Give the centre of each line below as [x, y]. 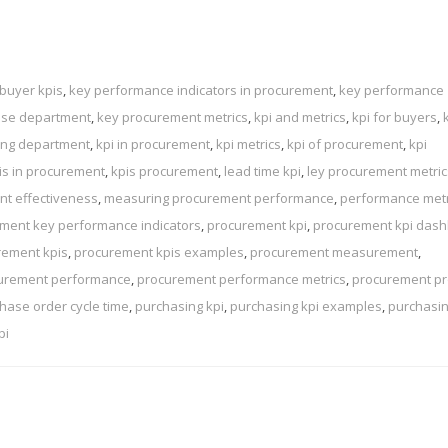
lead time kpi [262, 171]
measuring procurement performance [219, 198]
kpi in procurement [153, 144]
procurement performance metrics [241, 279]
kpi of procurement [345, 144]
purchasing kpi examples [306, 306]
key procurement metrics [172, 117]
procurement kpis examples [159, 252]
